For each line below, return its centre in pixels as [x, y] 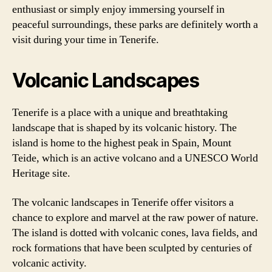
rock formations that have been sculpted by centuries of [132, 248]
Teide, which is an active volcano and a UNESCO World [135, 158]
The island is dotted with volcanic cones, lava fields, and [135, 233]
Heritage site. [41, 173]
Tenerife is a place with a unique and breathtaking [120, 113]
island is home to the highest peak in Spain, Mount [122, 143]
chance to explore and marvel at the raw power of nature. [135, 217]
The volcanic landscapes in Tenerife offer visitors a [123, 202]
